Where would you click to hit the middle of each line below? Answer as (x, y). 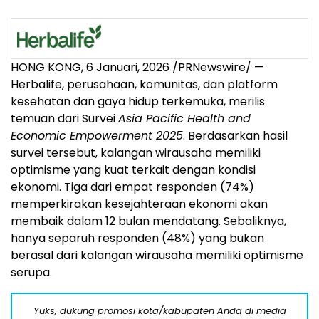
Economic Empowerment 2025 (97, 136)
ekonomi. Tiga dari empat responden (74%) (132, 187)
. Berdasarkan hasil (235, 136)
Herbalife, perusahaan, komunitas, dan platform (144, 84)
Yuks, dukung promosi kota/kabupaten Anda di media (159, 311)
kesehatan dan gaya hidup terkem (107, 101)
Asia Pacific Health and (184, 119)
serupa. (31, 272)
